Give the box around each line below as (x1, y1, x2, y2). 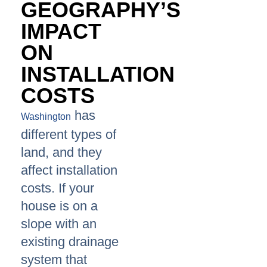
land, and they (21, 145, 102, 160)
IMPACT (21, 19, 101, 44)
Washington (21, 111, 71, 122)
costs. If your (21, 181, 94, 196)
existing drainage (21, 234, 119, 250)
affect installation (21, 163, 117, 178)
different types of (21, 127, 116, 142)
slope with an (21, 216, 97, 232)
